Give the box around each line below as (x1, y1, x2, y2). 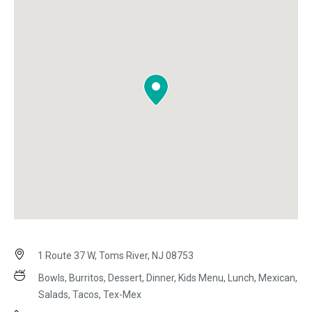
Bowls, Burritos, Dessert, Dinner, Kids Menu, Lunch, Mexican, (38, 272, 297, 284)
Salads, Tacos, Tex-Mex (38, 289, 141, 301)
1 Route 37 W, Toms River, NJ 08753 (36, 250, 194, 262)
